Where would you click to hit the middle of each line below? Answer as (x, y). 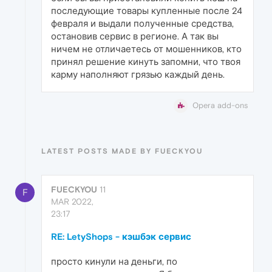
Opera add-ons (220, 106)
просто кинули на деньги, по (114, 262)
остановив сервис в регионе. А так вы (135, 36)
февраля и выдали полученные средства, (142, 24)
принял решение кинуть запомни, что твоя (146, 62)
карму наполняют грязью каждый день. (138, 75)
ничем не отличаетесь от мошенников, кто (146, 49)
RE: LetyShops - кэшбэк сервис (121, 237)
